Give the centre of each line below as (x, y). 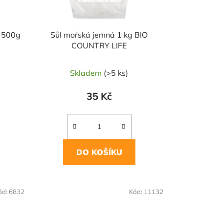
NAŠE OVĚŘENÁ (59, 186)
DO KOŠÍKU (99, 152)
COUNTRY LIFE (99, 46)
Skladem (87, 73)
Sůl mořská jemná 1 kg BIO (99, 35)
